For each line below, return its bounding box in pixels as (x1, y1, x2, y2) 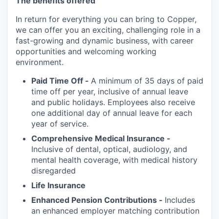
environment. (16, 57, 64, 67)
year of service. (31, 118, 88, 129)
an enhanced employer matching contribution (31, 205, 199, 216)
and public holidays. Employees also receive (31, 97, 195, 107)
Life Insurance (31, 180, 86, 190)
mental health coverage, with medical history (31, 154, 197, 165)
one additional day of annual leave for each (31, 108, 192, 118)
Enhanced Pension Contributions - (31, 195, 165, 205)
